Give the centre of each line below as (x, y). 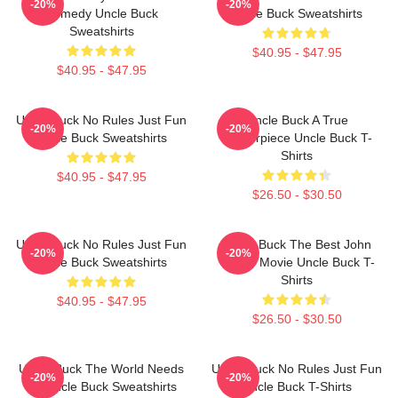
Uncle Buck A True (297, 120)
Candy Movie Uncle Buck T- (297, 263)
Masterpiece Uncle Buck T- (297, 138)
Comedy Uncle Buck (101, 14)
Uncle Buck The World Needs (101, 369)
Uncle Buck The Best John (297, 245)
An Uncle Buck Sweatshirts (101, 387)
